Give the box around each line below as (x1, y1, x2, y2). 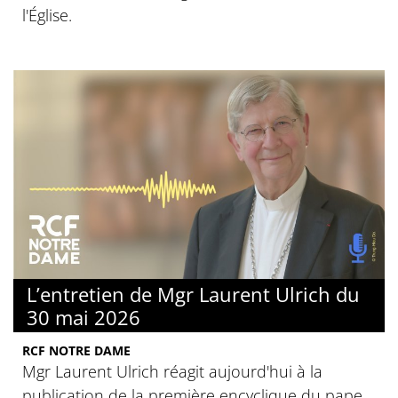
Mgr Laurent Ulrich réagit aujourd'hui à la (22, 361, 322, 383)
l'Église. (22, 4, 72, 27)
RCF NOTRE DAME (22, 342, 131, 360)
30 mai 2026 (27, 304, 140, 331)
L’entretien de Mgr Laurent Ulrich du (27, 281, 360, 308)
